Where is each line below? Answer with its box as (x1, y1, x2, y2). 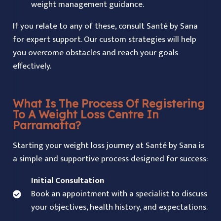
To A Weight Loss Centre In (12, 107, 159, 121)
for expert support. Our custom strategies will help (12, 32, 196, 46)
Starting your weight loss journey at (12, 138, 146, 152)
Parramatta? (12, 118, 81, 132)
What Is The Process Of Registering (12, 96, 205, 110)
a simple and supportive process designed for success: (12, 151, 208, 166)
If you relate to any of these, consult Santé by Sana (12, 19, 198, 33)
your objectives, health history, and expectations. (31, 200, 208, 214)
